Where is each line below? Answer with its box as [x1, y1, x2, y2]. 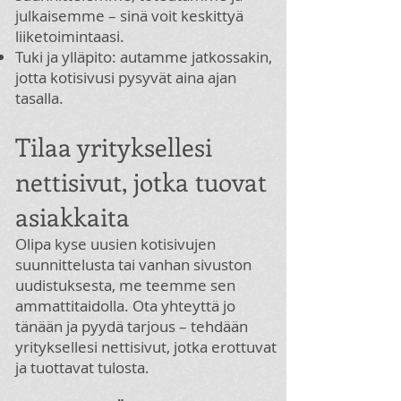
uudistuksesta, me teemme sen [15, 275, 235, 295]
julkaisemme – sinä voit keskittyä [15, 5, 243, 26]
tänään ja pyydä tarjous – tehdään [15, 316, 248, 337]
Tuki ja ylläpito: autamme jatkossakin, [15, 47, 272, 67]
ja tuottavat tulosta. [15, 357, 149, 378]
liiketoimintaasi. [15, 26, 124, 47]
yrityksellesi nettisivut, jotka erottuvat [15, 337, 277, 357]
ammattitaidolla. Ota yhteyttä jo [15, 295, 235, 316]
